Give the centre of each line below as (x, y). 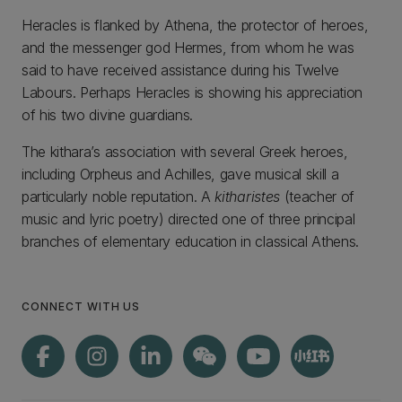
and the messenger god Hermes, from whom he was (188, 48)
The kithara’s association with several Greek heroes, (185, 152)
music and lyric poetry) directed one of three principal (188, 219)
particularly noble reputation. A (118, 197)
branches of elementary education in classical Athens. (191, 241)
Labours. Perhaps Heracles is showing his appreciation (192, 92)
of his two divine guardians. (108, 115)
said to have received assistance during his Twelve (180, 70)
